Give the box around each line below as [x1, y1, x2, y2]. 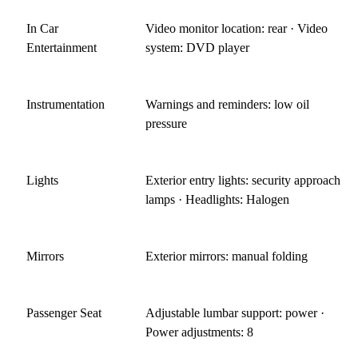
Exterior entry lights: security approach [145, 173, 341, 188]
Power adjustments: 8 [145, 325, 254, 340]
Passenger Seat [26, 306, 101, 320]
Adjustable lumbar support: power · [145, 306, 325, 320]
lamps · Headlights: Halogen [145, 193, 290, 207]
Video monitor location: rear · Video [145, 22, 328, 36]
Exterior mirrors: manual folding [145, 249, 308, 264]
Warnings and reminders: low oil [145, 97, 310, 112]
